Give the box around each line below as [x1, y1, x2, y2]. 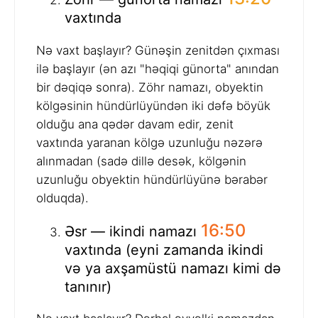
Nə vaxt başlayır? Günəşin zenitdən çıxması [36, 43, 280, 57]
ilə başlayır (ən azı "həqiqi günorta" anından [36, 61, 279, 76]
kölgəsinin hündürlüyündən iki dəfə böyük [36, 98, 270, 113]
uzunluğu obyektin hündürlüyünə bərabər [36, 172, 268, 187]
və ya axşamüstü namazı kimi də [65, 259, 281, 277]
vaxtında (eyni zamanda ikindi [65, 241, 263, 258]
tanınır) [65, 278, 111, 295]
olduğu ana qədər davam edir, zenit [36, 116, 234, 131]
